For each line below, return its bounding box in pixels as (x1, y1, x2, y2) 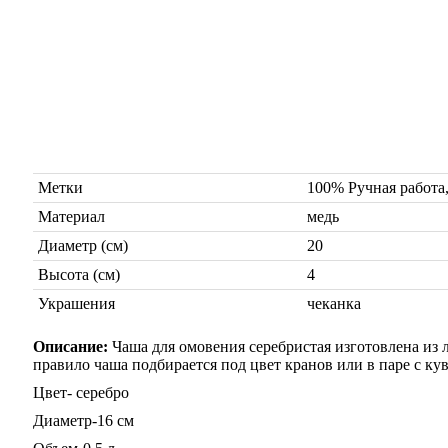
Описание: (33, 338, 112, 355)
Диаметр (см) (38, 237, 128, 254)
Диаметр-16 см (33, 412, 134, 429)
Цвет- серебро (33, 384, 129, 401)
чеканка (307, 295, 361, 312)
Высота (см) (38, 266, 120, 283)
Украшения (38, 295, 115, 312)
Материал (38, 208, 105, 225)
